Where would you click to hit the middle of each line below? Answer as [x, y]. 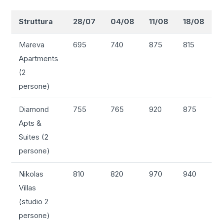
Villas [27, 187]
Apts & [30, 123]
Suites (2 [33, 137]
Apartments [38, 58]
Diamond [34, 109]
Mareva [31, 44]
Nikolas [31, 174]
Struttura [36, 21]
